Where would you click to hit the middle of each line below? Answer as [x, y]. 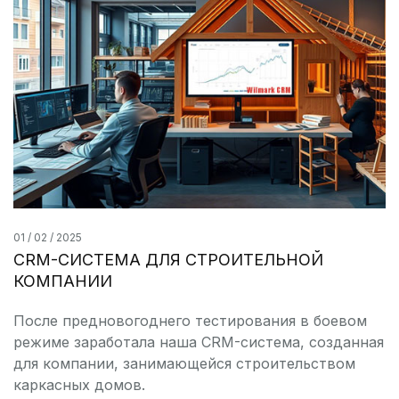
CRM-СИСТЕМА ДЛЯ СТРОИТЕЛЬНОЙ [168, 259]
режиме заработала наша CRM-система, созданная [199, 342]
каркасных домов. [79, 384]
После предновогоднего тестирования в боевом [190, 320]
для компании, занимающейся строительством [184, 363]
